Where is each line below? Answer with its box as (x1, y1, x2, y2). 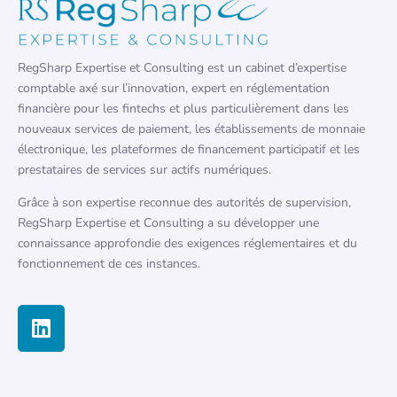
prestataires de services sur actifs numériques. (18, 161, 271, 179)
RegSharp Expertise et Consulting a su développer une (18, 214, 319, 232)
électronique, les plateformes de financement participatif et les (18, 141, 360, 159)
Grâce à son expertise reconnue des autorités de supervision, (18, 194, 351, 212)
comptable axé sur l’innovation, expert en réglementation (18, 80, 330, 97)
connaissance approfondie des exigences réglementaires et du (18, 235, 357, 253)
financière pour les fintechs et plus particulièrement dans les (18, 100, 349, 118)
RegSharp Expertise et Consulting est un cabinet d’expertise (18, 59, 346, 77)
